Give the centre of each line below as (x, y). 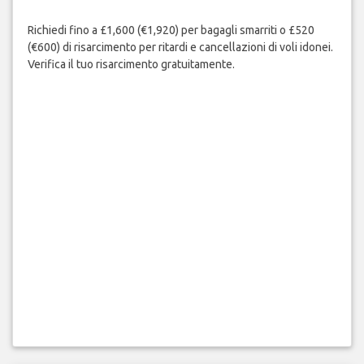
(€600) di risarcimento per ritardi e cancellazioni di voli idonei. (180, 47)
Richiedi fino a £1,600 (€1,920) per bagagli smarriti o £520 (171, 30)
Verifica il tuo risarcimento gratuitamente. (131, 64)
